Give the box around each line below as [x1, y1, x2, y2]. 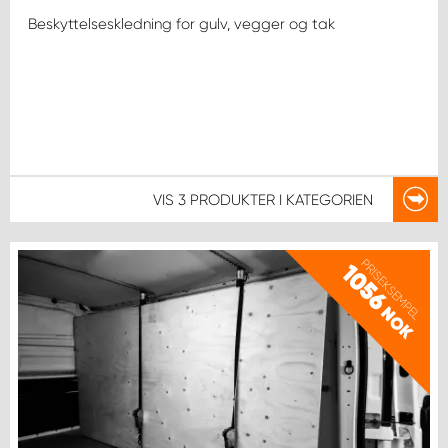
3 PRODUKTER [178, 190, 275, 209]
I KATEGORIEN [275, 190, 373, 209]
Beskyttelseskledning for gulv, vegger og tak [28, 14, 335, 33]
